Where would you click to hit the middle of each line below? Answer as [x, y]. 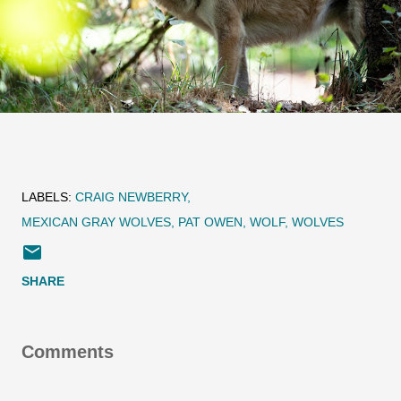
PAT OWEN [210, 222]
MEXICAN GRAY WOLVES [96, 222]
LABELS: [47, 197]
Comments [68, 352]
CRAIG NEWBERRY [131, 197]
